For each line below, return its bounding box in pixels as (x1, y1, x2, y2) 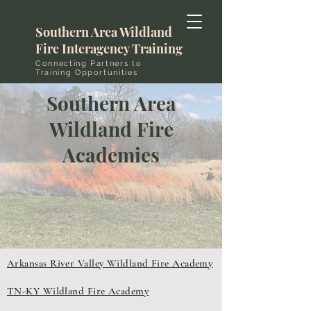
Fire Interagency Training (35, 40, 183, 57)
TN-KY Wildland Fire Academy (7, 285, 149, 297)
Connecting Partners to (35, 59, 142, 68)
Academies (62, 142, 160, 167)
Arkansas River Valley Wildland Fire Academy (7, 257, 213, 269)
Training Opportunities (35, 68, 138, 77)
